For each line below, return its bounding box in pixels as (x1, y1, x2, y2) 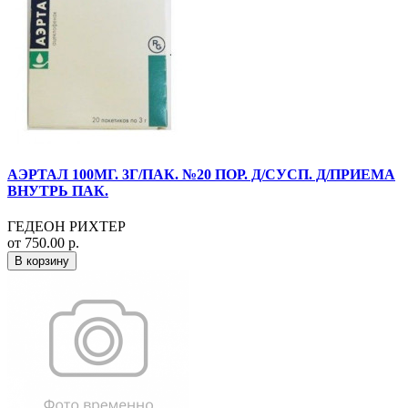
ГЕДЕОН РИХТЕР (7, 219, 126, 235)
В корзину (15, 254, 69, 269)
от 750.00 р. (7, 235, 79, 251)
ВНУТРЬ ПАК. (7, 182, 108, 199)
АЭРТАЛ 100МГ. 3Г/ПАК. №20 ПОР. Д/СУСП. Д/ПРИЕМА (7, 166, 395, 182)
